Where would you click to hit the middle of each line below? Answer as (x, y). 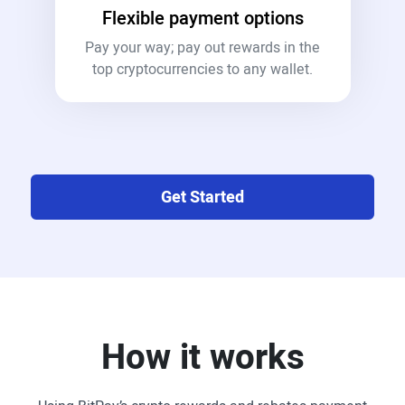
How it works (202, 358)
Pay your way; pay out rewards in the (202, 48)
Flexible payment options (202, 19)
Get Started (202, 197)
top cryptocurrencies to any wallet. (202, 70)
